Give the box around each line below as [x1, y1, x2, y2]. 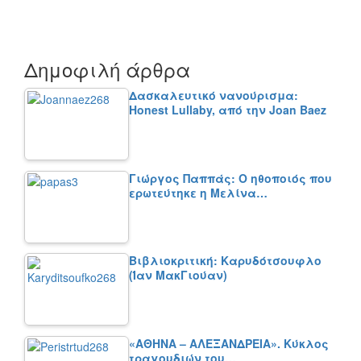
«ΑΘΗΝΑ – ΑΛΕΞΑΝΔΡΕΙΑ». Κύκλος [129, 334, 329, 351]
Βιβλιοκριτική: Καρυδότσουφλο [129, 252, 322, 269]
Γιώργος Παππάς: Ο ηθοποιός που [129, 169, 332, 186]
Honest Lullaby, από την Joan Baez [129, 102, 326, 118]
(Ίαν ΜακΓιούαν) [129, 267, 227, 284]
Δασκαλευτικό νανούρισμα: [129, 87, 298, 104]
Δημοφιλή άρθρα [24, 55, 190, 84]
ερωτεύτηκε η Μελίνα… [129, 184, 268, 201]
